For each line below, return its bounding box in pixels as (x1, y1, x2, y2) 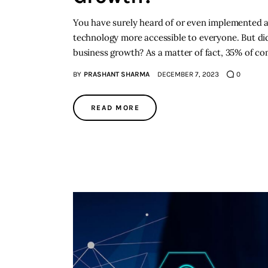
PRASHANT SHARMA (83, 69, 150, 78)
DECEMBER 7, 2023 (157, 69, 219, 78)
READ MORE (91, 103, 139, 112)
